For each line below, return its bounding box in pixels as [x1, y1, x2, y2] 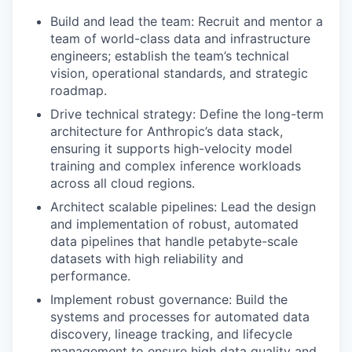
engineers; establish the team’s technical [50, 48, 289, 64]
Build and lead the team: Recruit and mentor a [50, 13, 323, 30]
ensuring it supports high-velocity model [50, 141, 292, 157]
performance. [50, 268, 130, 284]
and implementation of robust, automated [50, 216, 299, 233]
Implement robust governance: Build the [50, 291, 288, 308]
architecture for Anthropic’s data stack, [50, 123, 283, 140]
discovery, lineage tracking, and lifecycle [50, 326, 292, 343]
